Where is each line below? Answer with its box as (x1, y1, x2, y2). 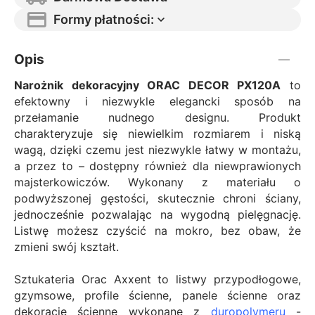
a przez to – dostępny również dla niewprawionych (14, 158, 301, 173)
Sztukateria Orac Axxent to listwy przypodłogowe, (14, 271, 301, 286)
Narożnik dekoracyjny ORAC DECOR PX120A (14, 77, 281, 92)
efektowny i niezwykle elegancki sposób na (14, 94, 301, 108)
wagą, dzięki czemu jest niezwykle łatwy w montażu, (14, 142, 301, 157)
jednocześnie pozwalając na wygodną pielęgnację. (14, 207, 301, 221)
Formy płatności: (53, 11, 154, 27)
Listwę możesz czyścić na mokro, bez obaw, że (14, 223, 301, 238)
